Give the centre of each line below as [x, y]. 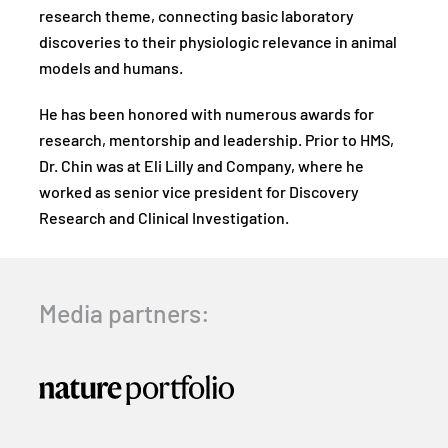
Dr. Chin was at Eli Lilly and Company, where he [201, 167]
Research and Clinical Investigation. [164, 219]
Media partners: [124, 316]
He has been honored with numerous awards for [206, 115]
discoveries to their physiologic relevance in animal [218, 43]
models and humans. [111, 69]
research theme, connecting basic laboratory [196, 17]
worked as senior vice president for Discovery [199, 193]
